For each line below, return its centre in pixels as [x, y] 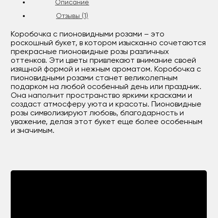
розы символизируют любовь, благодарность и [98, 113]
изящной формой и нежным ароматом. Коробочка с [106, 70]
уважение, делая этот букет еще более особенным [107, 122]
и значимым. [33, 131]
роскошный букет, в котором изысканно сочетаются [109, 43]
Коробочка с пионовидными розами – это [88, 35]
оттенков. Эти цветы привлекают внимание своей [104, 61]
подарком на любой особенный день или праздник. [106, 87]
